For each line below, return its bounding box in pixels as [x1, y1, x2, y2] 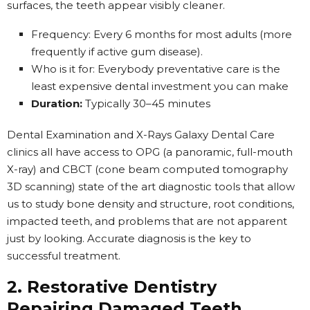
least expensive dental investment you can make [31, 79, 289, 93]
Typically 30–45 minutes [82, 96, 210, 110]
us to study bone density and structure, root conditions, [7, 197, 294, 210]
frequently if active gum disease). [31, 44, 203, 58]
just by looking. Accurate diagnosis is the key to [7, 231, 251, 245]
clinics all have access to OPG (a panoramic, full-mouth [7, 145, 293, 158]
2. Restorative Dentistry [7, 276, 217, 297]
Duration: [31, 96, 82, 110]
